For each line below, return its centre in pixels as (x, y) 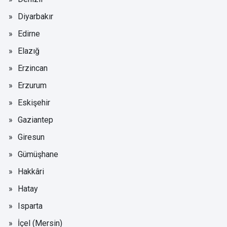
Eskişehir (34, 102)
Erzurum (32, 85)
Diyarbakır (35, 16)
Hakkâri (31, 171)
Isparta (30, 206)
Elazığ (29, 51)
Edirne (29, 33)
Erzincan (33, 68)
